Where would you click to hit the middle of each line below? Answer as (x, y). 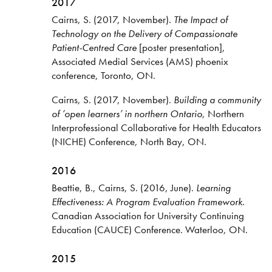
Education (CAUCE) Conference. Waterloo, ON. (149, 230)
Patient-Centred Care (94, 47)
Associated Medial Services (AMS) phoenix (140, 61)
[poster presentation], (181, 47)
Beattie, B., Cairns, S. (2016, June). (124, 188)
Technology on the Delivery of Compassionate (144, 33)
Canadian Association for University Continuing (148, 216)
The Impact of (200, 19)
